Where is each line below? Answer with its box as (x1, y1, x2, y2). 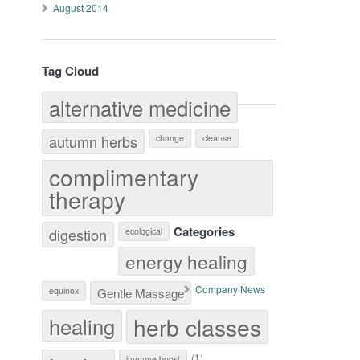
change (156, 132, 185, 144)
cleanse (202, 132, 232, 144)
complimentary (49, 160, 199, 193)
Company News (195, 282, 266, 296)
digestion (49, 224, 108, 245)
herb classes (133, 310, 262, 343)
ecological (125, 225, 163, 237)
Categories (174, 223, 235, 240)
